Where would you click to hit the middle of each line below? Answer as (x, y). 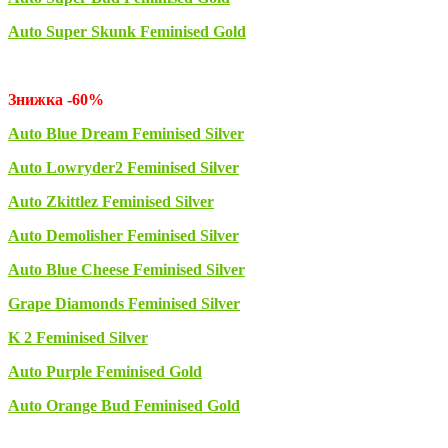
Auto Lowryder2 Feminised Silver (123, 167)
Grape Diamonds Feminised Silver (124, 303)
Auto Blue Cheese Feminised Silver (126, 269)
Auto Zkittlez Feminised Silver (111, 201)
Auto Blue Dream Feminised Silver (126, 133)
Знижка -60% (56, 99)
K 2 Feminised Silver (78, 337)
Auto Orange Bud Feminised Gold (124, 405)
